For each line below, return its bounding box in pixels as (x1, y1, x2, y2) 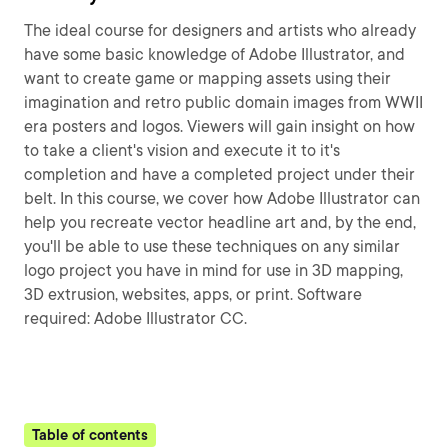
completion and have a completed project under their (24, 165, 415, 184)
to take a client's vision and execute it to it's (24, 141, 340, 160)
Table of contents (32, 427, 148, 443)
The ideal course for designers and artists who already (24, 21, 416, 40)
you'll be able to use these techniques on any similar (24, 237, 400, 256)
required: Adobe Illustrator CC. (24, 309, 247, 328)
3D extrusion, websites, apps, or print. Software (24, 285, 362, 304)
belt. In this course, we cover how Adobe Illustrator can (24, 189, 420, 208)
